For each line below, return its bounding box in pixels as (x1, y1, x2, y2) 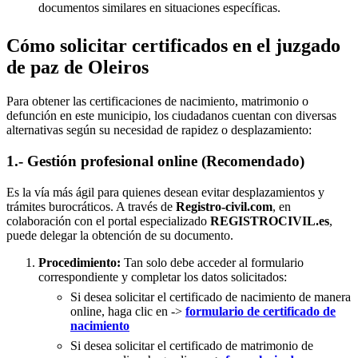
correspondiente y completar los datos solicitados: (38, 269, 287, 284)
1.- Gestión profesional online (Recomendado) (6, 152, 304, 169)
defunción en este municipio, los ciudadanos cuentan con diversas (6, 109, 336, 123)
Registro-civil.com (176, 199, 272, 213)
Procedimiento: (38, 255, 121, 269)
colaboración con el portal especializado (6, 213, 210, 228)
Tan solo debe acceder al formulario (121, 255, 304, 269)
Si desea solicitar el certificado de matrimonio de (70, 338, 313, 352)
